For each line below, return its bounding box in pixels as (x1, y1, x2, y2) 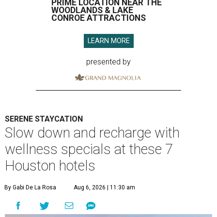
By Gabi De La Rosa (4, 184, 56, 191)
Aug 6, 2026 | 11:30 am (74, 184, 135, 191)
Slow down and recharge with (5, 124, 180, 141)
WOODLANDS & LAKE (51, 5, 133, 15)
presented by (86, 57, 131, 67)
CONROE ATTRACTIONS (51, 13, 146, 23)
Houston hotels (5, 157, 95, 174)
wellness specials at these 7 (5, 141, 173, 158)
